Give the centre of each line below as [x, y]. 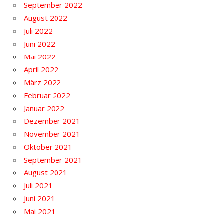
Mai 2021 [40, 211]
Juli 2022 [38, 31]
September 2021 [53, 160]
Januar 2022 [44, 108]
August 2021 [46, 173]
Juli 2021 [38, 186]
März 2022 [42, 83]
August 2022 [46, 18]
